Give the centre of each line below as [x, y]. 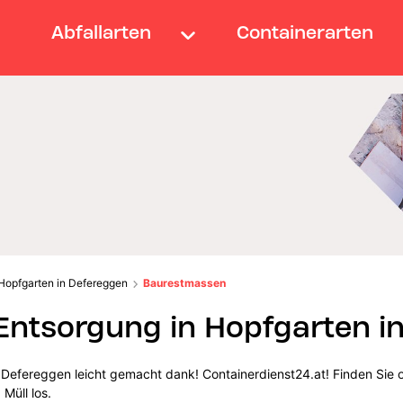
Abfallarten [101, 32]
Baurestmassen [185, 282]
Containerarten [305, 32]
